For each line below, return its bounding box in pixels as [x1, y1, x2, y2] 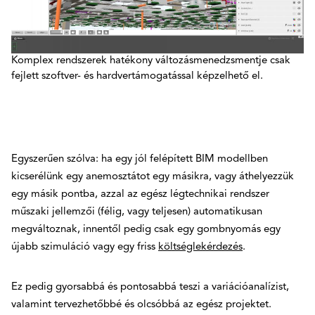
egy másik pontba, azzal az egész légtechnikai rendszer [11, 188, 269, 200]
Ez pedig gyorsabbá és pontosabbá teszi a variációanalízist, [11, 281, 289, 292]
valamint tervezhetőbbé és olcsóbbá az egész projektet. [11, 299, 271, 310]
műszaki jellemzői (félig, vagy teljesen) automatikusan [11, 206, 262, 217]
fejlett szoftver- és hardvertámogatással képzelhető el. [11, 70, 263, 82]
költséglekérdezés [158, 241, 243, 252]
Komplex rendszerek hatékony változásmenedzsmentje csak [11, 55, 290, 66]
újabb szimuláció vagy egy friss [11, 241, 158, 252]
